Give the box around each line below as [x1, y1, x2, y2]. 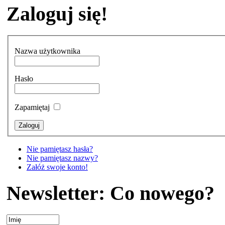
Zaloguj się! [6, 2, 107, 25]
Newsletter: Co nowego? [6, 181, 214, 204]
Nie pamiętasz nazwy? [26, 154, 98, 163]
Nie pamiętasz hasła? [26, 145, 93, 154]
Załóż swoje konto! [26, 163, 88, 172]
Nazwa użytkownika [14, 47, 80, 56]
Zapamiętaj [14, 103, 52, 112]
